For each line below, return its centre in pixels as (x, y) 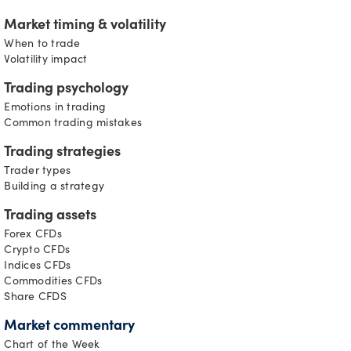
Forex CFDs (33, 235)
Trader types (38, 172)
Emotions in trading (55, 109)
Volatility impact (46, 61)
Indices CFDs (38, 267)
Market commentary (70, 327)
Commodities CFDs (53, 282)
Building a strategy (54, 188)
